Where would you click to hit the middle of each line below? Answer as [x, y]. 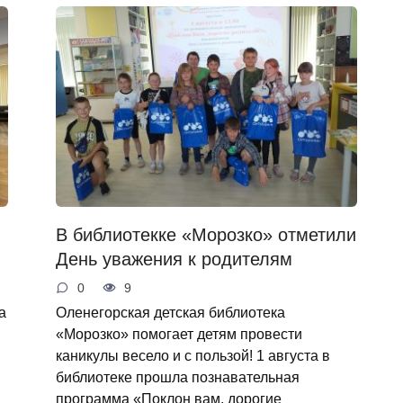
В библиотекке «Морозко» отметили [206, 234]
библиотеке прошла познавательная [177, 377]
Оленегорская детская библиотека [170, 313]
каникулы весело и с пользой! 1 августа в [193, 356]
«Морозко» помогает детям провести [179, 334]
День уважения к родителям [174, 259]
